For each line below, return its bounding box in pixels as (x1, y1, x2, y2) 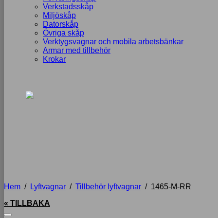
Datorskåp (43, 20, 78, 28)
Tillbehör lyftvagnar (75, 182, 141, 191)
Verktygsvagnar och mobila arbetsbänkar (43, 37, 183, 46)
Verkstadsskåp (43, 2, 93, 11)
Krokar (43, 55, 66, 63)
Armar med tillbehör (43, 46, 110, 54)
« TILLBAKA (4, 199, 50, 207)
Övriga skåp (43, 29, 84, 37)
